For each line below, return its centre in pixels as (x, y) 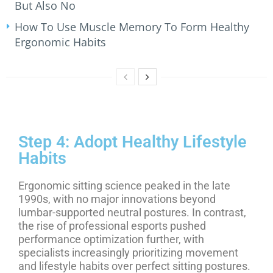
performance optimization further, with (111, 239)
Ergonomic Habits (60, 42)
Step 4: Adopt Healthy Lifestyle (133, 142)
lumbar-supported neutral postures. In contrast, (132, 213)
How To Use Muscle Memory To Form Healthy (132, 27)
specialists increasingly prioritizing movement (128, 253)
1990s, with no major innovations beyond (117, 199)
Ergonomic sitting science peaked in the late (124, 186)
